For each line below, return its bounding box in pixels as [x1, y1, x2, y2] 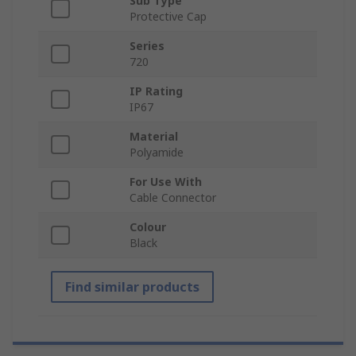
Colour [130, 219, 166, 235]
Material [130, 129, 178, 145]
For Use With [130, 174, 202, 190]
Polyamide [130, 145, 184, 161]
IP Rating [130, 83, 183, 99]
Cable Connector [130, 190, 216, 206]
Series [130, 38, 164, 54]
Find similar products [65, 278, 199, 296]
